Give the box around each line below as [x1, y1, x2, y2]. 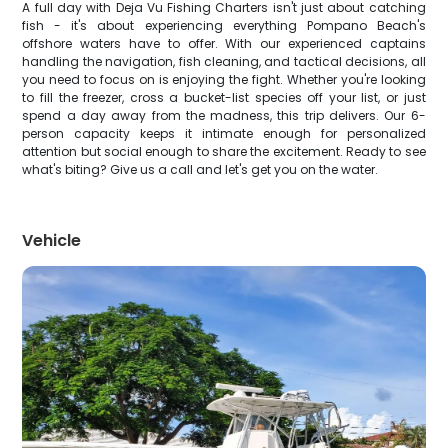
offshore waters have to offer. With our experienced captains [22, 35, 426, 52]
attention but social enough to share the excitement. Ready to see [22, 143, 426, 160]
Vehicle [22, 229, 82, 252]
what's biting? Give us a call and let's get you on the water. [22, 161, 379, 178]
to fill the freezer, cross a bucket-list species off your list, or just [22, 89, 426, 106]
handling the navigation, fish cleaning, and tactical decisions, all [22, 53, 426, 70]
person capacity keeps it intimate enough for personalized [22, 125, 426, 142]
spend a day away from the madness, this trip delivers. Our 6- [22, 107, 426, 124]
